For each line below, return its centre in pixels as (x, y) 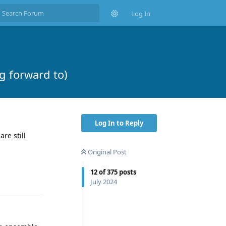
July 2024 (104, 181)
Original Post (107, 152)
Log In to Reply (119, 123)
